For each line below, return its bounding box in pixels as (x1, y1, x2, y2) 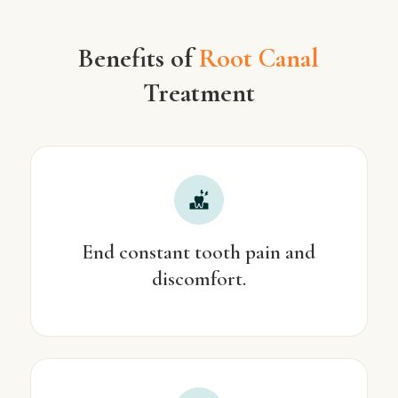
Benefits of (78, 42, 200, 76)
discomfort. (151, 267, 246, 292)
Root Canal (199, 42, 320, 76)
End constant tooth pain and (82, 240, 316, 266)
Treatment (142, 76, 255, 110)
